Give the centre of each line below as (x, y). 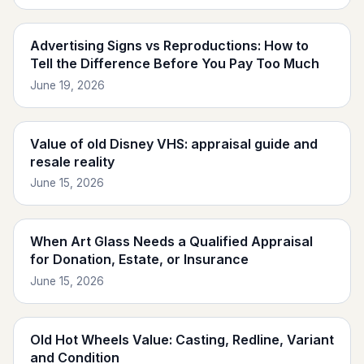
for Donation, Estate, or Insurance (139, 260)
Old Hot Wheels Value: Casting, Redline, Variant (182, 340)
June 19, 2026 (67, 85)
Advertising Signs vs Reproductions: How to (169, 46)
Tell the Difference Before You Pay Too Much (175, 64)
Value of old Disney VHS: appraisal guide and (174, 143)
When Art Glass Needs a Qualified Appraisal (171, 242)
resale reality (72, 161)
